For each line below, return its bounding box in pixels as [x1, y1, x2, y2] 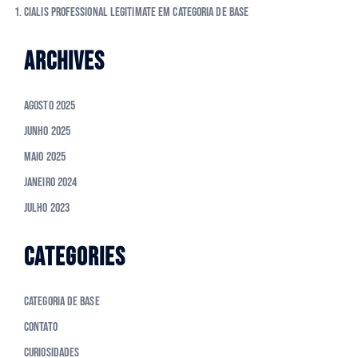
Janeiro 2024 [24, 175, 78, 191]
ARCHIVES [24, 46, 105, 78]
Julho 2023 [24, 201, 70, 217]
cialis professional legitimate [24, 5, 157, 21]
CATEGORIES [24, 242, 125, 274]
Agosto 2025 [24, 98, 76, 114]
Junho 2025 [24, 124, 70, 140]
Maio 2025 [24, 149, 66, 165]
